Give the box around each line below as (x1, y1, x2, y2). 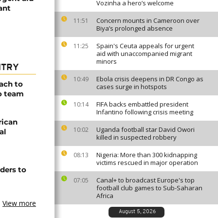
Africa (96, 191, 113, 200)
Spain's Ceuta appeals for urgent (96, 41, 194, 50)
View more (2, 199, 36, 208)
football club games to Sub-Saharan (96, 183, 202, 192)
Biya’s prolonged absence (96, 24, 173, 33)
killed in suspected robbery (96, 133, 177, 142)
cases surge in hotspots (96, 82, 167, 91)
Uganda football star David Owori (96, 125, 195, 134)
